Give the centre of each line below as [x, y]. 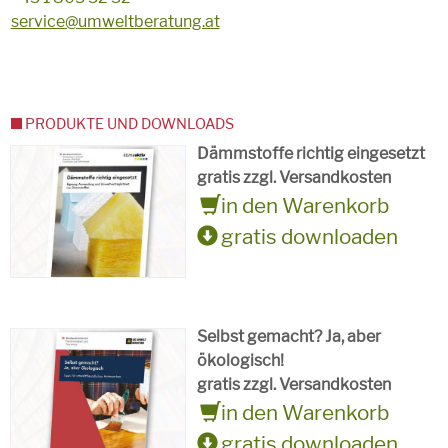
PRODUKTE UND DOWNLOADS [130, 124]
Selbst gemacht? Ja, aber [289, 336]
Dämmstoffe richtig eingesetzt [311, 154]
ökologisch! [241, 360]
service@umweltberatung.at [115, 22]
